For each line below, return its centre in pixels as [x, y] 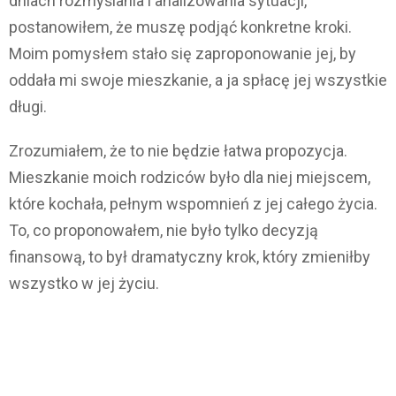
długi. [28, 107]
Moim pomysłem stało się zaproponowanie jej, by [183, 54]
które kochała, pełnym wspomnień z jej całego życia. [193, 204]
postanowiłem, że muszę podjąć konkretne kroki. [180, 27]
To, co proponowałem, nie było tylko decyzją [164, 231]
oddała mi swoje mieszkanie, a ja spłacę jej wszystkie [198, 80]
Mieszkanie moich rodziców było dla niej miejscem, [190, 178]
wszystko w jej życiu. [84, 284]
